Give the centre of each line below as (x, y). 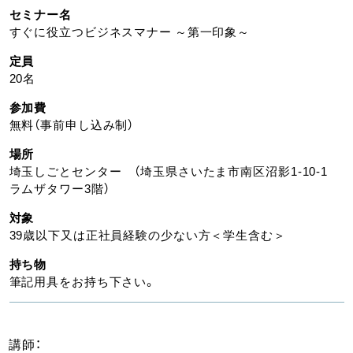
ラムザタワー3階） (59, 188)
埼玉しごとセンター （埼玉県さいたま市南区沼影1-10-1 (175, 171)
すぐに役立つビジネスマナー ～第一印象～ (130, 32)
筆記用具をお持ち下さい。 (83, 281)
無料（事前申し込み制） (72, 124)
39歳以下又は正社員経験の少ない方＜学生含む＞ (147, 235)
